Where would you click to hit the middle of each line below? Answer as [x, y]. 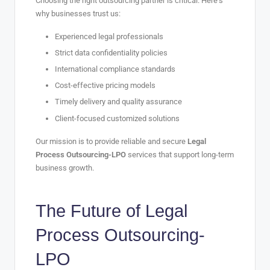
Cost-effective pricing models [105, 86]
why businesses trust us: [78, 13]
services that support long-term [180, 154]
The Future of [90, 211]
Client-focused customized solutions [117, 118]
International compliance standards [115, 69]
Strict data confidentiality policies [111, 53]
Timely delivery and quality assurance [118, 102]
